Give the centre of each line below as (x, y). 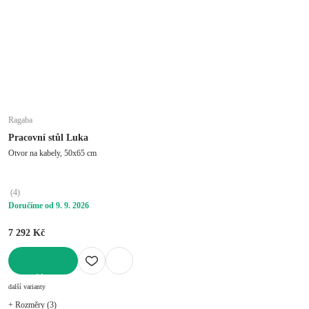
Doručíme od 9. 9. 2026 (49, 205)
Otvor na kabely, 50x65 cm (52, 153)
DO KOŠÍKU (32, 279)
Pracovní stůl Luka (48, 137)
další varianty (27, 286)
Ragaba (20, 120)
